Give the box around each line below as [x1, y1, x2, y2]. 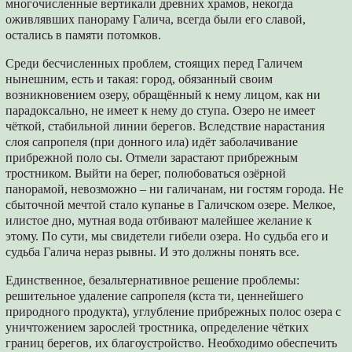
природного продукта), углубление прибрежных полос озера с [5, 304, 342, 318]
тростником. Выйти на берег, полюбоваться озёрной [5, 166, 287, 180]
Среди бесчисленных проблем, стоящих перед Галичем [5, 56, 303, 70]
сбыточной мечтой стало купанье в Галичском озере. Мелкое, [5, 197, 336, 211]
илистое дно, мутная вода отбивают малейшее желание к [5, 213, 313, 227]
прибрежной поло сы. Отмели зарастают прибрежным [5, 150, 299, 164]
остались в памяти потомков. [5, 27, 162, 42]
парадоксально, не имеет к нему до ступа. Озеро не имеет [5, 103, 316, 117]
